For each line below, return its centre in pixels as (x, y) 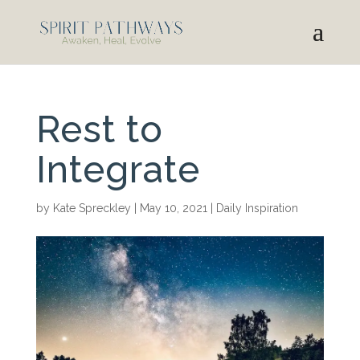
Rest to (99, 129)
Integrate (118, 170)
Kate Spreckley (92, 208)
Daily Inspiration (257, 208)
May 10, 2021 (173, 208)
